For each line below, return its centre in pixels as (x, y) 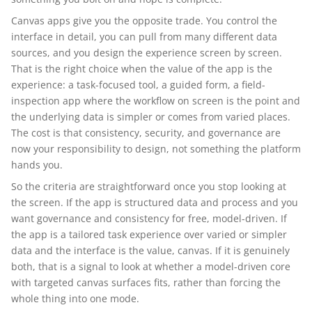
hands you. (37, 165)
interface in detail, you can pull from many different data (144, 37)
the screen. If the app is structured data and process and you (155, 202)
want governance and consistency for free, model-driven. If (149, 218)
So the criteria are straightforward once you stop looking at (149, 186)
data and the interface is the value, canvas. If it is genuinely (150, 250)
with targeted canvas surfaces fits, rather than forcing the (146, 282)
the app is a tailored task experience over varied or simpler (149, 234)
